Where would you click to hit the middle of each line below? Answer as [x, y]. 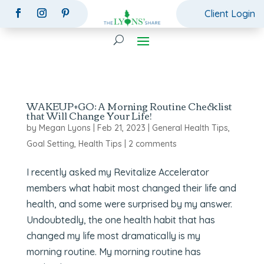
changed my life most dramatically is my [113, 235]
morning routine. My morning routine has [113, 251]
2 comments [152, 143]
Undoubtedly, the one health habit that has [121, 220]
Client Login [230, 14]
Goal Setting [50, 143]
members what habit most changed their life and [131, 188]
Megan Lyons [65, 128]
